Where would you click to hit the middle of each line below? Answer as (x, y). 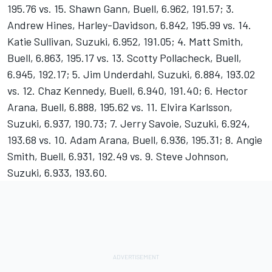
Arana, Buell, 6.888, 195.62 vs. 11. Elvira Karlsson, (120, 107)
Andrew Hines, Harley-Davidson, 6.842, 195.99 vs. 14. (129, 25)
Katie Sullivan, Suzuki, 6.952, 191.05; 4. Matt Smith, (125, 42)
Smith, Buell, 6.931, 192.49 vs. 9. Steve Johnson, (118, 156)
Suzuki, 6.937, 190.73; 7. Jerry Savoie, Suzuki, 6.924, (129, 124)
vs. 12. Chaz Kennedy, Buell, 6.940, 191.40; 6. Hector (127, 91)
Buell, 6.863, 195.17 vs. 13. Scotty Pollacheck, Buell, (124, 58)
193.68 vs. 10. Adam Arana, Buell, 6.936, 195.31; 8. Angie (135, 140)
